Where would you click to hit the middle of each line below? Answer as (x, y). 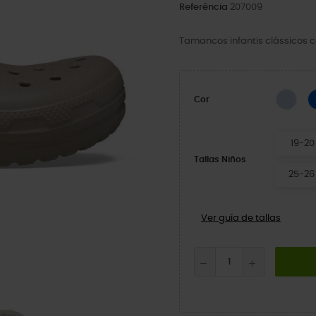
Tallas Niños (220, 159)
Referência (203, 7)
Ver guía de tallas (241, 218)
